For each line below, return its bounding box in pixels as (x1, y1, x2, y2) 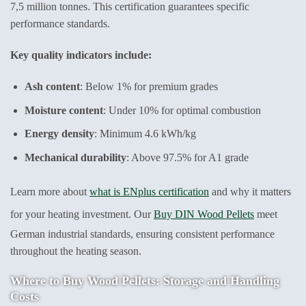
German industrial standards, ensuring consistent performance (10, 227, 275, 240)
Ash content (24, 81, 80, 93)
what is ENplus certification (89, 185, 209, 197)
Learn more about (10, 185, 89, 197)
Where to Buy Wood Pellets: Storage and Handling (10, 274, 279, 288)
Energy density (24, 128, 94, 140)
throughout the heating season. (10, 245, 141, 257)
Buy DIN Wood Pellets (154, 208, 254, 220)
